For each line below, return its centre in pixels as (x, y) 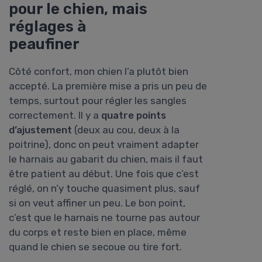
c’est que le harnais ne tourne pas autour (104, 218)
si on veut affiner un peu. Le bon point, (97, 203)
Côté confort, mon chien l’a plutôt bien (99, 72)
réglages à (47, 27)
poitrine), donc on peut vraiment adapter (104, 145)
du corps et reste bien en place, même (98, 232)
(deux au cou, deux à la (126, 130)
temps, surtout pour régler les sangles (98, 101)
